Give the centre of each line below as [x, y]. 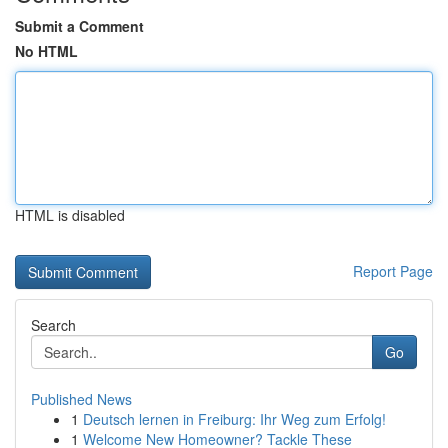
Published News [81, 399]
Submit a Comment [79, 26]
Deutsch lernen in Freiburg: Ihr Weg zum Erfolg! [234, 419]
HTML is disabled [70, 215]
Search [53, 325]
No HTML [46, 51]
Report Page [393, 271]
